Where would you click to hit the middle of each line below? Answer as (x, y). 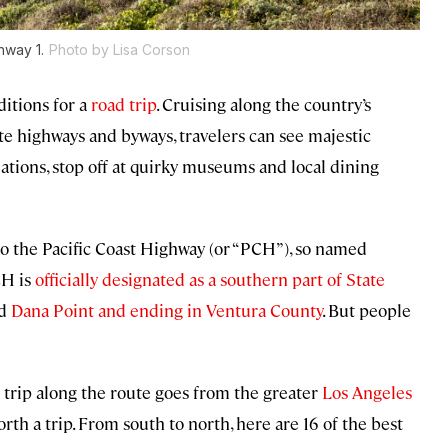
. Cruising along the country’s (263, 104)
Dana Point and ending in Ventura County (166, 310)
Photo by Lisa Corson (119, 50)
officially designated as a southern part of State (210, 279)
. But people (366, 310)
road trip (123, 104)
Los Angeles (367, 392)
